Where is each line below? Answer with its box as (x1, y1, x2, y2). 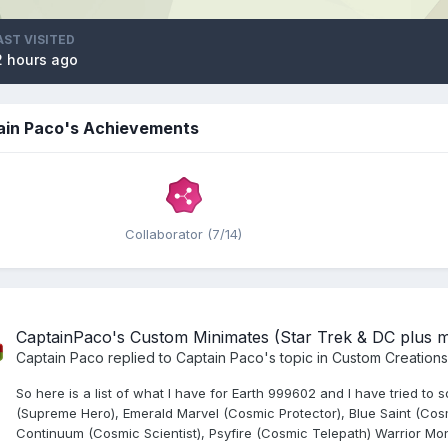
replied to (104, 348, 176, 366)
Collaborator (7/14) (125, 225, 242, 242)
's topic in (264, 348, 332, 366)
